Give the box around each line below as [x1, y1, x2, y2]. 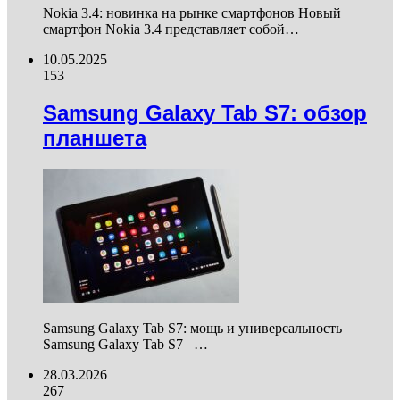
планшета [43, 126, 146, 151]
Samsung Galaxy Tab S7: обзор [43, 101, 367, 126]
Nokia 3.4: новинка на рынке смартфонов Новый [43, 4, 341, 21]
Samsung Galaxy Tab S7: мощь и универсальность [43, 321, 342, 337]
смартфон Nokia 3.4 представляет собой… [43, 21, 299, 37]
